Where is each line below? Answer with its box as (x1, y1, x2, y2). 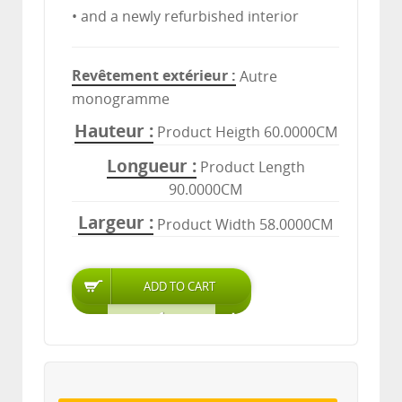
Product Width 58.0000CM (157, 216, 333, 234)
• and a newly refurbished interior (72, 8, 299, 26)
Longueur (106, 155, 188, 177)
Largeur (78, 213, 144, 234)
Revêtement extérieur (72, 67, 228, 85)
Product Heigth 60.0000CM (156, 124, 337, 142)
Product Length (199, 159, 305, 177)
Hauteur (74, 120, 144, 142)
